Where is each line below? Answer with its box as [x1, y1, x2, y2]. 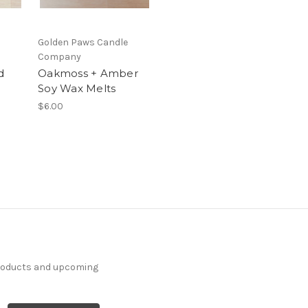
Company [38, 51, 81, 63]
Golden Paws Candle [38, 36, 128, 49]
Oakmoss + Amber [38, 67, 138, 80]
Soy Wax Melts [38, 82, 116, 96]
